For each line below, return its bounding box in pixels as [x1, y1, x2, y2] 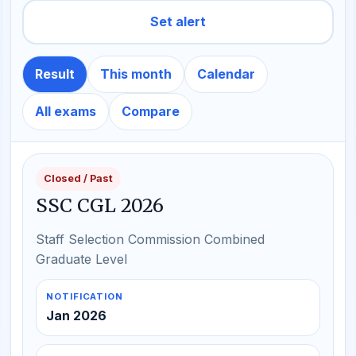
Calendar [197, 66, 255, 82]
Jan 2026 [46, 308, 106, 323]
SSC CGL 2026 [36, 194, 164, 217]
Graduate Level [36, 251, 127, 267]
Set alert [150, 14, 206, 29]
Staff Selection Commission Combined [36, 231, 265, 247]
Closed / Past [44, 172, 113, 184]
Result [35, 66, 75, 82]
